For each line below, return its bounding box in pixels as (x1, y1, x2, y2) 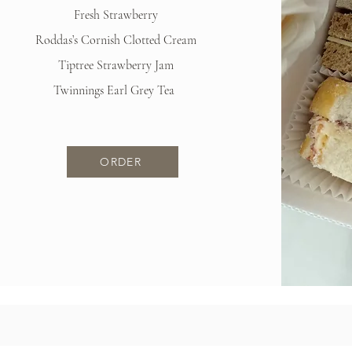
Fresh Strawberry (73, 7, 158, 23)
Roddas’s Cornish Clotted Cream (35, 32, 196, 48)
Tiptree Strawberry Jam (57, 57, 174, 73)
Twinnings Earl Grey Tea (53, 82, 178, 98)
